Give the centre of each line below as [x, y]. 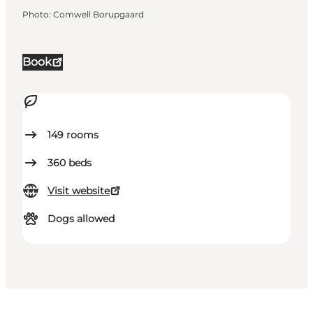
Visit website [79, 191]
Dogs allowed [81, 219]
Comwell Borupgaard [99, 15]
